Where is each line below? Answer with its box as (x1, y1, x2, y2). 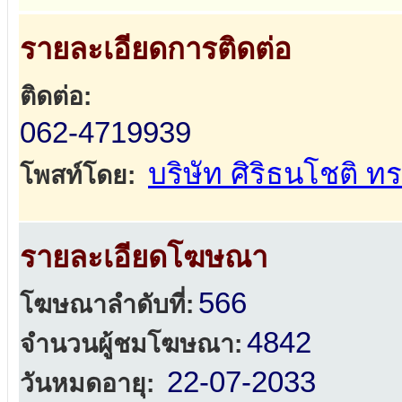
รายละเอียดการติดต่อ (20, 32, 292, 66)
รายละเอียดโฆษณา (20, 240, 267, 275)
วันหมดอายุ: (20, 369, 154, 398)
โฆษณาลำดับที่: (20, 290, 194, 319)
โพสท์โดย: (20, 161, 135, 190)
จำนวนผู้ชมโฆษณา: (20, 329, 242, 359)
